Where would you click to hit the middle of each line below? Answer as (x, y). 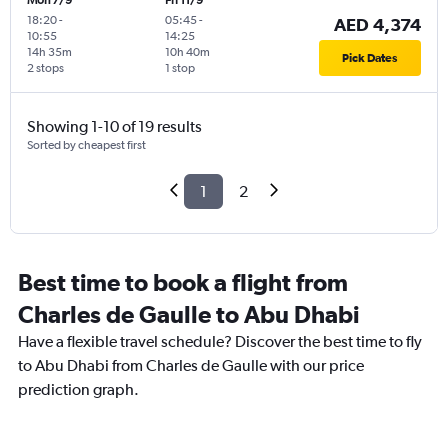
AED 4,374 (377, 24)
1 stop (179, 68)
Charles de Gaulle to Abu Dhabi (188, 314)
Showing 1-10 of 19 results (114, 127)
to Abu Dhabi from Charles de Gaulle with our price (191, 366)
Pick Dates (370, 58)
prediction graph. (78, 390)
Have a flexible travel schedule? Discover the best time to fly (220, 342)
